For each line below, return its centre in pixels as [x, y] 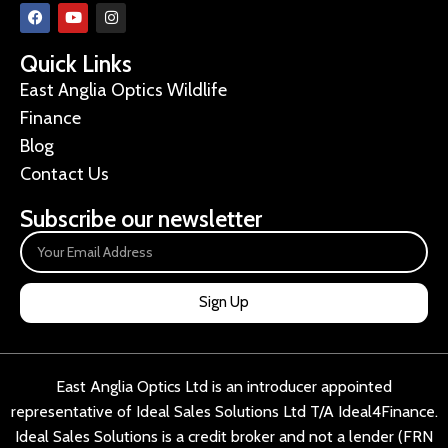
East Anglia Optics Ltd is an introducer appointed [224, 386]
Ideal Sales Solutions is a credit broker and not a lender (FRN [224, 436]
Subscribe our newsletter [141, 218]
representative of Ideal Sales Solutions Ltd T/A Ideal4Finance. [224, 411]
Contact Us [64, 173]
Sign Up [224, 302]
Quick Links [76, 63]
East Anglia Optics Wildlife [123, 89]
